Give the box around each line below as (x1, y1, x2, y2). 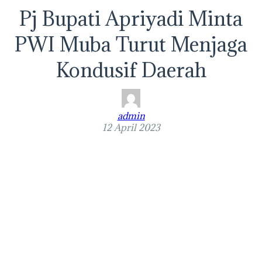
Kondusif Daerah (56, 57, 206, 82)
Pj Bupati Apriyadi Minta (19, 6, 243, 31)
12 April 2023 (102, 122, 160, 133)
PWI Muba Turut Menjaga (15, 32, 247, 57)
